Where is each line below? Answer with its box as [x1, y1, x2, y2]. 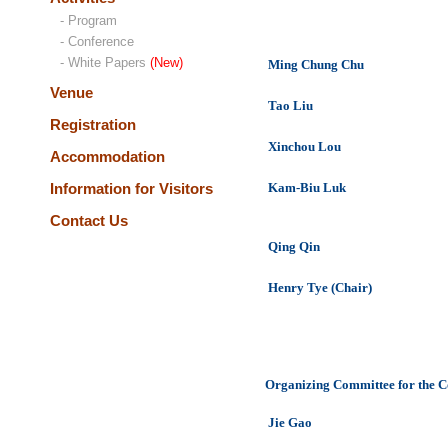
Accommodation [50, 148, 165, 165]
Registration [50, 116, 136, 133]
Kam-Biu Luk [268, 180, 346, 195]
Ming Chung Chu [268, 57, 364, 72]
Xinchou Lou [268, 139, 341, 154]
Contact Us [50, 212, 128, 229]
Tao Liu [268, 98, 313, 113]
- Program [60, 13, 117, 28]
